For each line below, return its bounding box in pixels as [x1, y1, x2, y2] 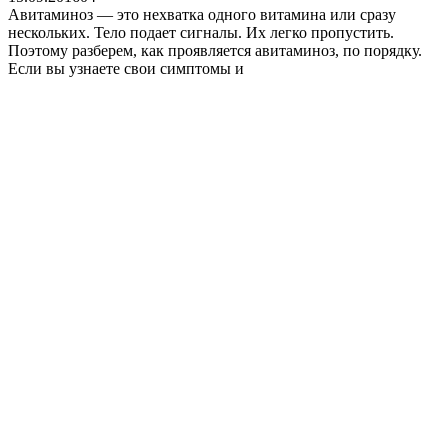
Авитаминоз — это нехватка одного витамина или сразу [8, 6, 396, 23]
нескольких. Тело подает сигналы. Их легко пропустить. [8, 24, 394, 41]
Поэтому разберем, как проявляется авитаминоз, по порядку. [8, 42, 422, 59]
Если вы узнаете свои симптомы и [8, 60, 244, 77]
